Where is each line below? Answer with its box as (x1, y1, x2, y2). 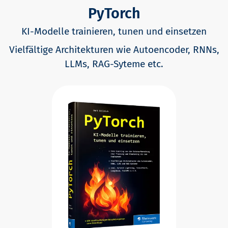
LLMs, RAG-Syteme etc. (65, 58, 163, 70)
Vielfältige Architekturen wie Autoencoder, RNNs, (9, 43, 219, 55)
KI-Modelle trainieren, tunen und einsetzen (21, 25, 207, 37)
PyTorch (88, 4, 140, 22)
